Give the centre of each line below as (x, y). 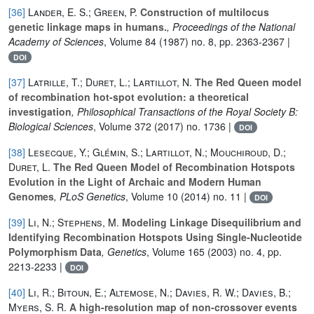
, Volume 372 (122, 126)
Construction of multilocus (203, 12)
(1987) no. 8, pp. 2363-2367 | (223, 41)
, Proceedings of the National (231, 26)
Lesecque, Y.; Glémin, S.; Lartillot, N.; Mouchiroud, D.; (157, 152)
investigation (40, 111)
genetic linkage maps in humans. (88, 26)
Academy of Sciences (56, 41)
